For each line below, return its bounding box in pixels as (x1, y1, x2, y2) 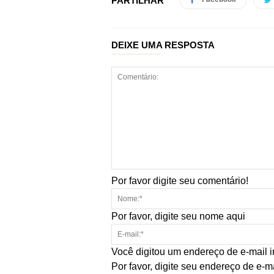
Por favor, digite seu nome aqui (111, 211, 245, 221)
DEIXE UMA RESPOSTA (111, 40, 215, 50)
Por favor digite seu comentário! (111, 176, 248, 186)
